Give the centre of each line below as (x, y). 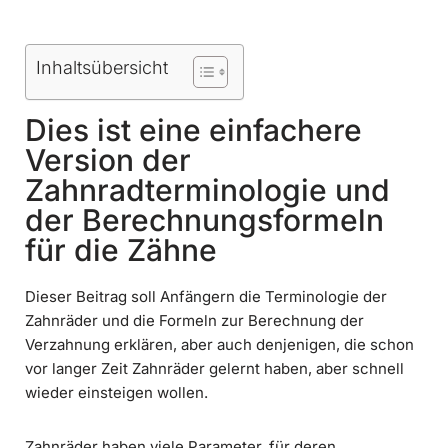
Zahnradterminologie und (207, 190)
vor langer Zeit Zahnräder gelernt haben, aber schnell (214, 369)
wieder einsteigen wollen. (116, 393)
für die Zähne (121, 250)
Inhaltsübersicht (102, 68)
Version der (108, 160)
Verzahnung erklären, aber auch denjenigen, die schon (219, 345)
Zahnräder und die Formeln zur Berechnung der (194, 321)
